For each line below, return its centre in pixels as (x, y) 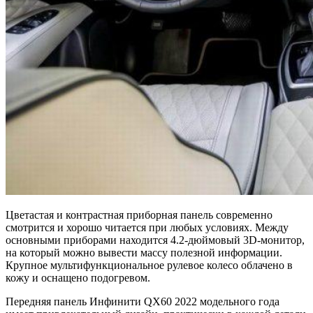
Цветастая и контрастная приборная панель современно (139, 214)
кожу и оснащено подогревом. (78, 277)
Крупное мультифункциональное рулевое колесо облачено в (149, 265)
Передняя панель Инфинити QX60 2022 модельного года (143, 301)
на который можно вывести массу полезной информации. (144, 252)
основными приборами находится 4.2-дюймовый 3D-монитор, (155, 240)
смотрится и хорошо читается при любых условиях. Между (147, 227)
